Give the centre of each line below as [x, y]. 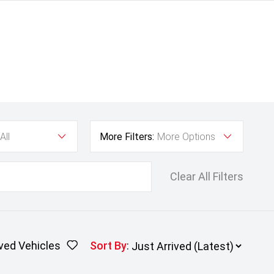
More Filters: [127, 137]
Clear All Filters [207, 176]
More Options [186, 137]
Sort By [108, 246]
